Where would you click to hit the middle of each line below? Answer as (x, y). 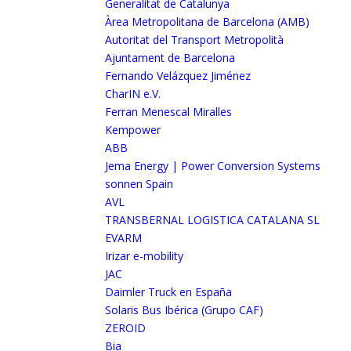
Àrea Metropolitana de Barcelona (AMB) (208, 22)
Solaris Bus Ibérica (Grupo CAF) (185, 310)
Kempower (133, 130)
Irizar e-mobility (145, 256)
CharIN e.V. (133, 94)
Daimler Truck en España (169, 292)
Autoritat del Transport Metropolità (195, 40)
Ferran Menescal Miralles (169, 112)
